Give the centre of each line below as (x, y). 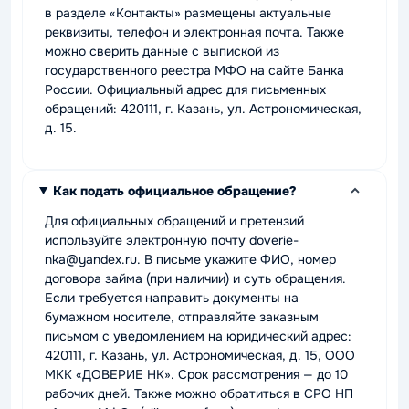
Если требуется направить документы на (172, 297)
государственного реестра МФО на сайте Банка (194, 70)
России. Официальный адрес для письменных (185, 89)
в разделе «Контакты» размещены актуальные (188, 12)
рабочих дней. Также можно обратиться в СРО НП (199, 393)
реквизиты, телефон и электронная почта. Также (194, 31)
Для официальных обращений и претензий (174, 220)
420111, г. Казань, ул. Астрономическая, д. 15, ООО (200, 355)
